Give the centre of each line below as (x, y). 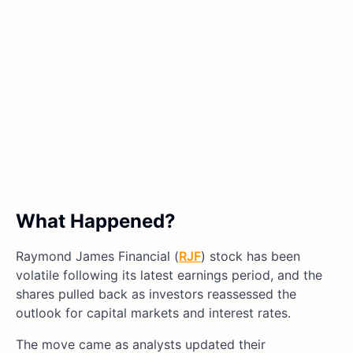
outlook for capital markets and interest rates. (153, 313)
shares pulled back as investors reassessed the (156, 294)
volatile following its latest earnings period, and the (169, 275)
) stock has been (251, 256)
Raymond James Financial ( (97, 256)
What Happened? (96, 221)
